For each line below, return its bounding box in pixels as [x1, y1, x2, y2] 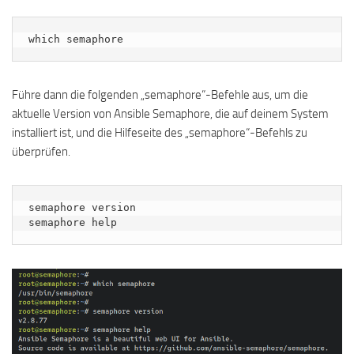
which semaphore [28, 32, 123, 45]
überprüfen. [12, 144, 70, 159]
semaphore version [28, 201, 136, 213]
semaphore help [28, 216, 117, 228]
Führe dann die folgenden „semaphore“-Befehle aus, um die [12, 87, 308, 102]
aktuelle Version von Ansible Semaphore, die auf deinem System [12, 106, 329, 121]
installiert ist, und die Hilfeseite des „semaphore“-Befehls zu [12, 125, 307, 140]
